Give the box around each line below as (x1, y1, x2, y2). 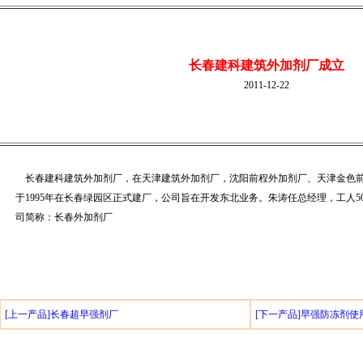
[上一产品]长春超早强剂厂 (5, 309, 118, 320)
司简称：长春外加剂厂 (15, 211, 113, 223)
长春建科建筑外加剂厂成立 (188, 58, 344, 72)
